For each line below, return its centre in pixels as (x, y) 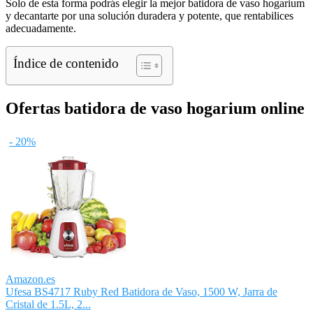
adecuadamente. (41, 28)
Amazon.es (30, 279)
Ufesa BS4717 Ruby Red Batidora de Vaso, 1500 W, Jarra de (141, 291)
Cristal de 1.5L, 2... (48, 304)
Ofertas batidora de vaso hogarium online (155, 108)
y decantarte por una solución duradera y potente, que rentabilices (150, 15)
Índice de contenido (66, 63)
